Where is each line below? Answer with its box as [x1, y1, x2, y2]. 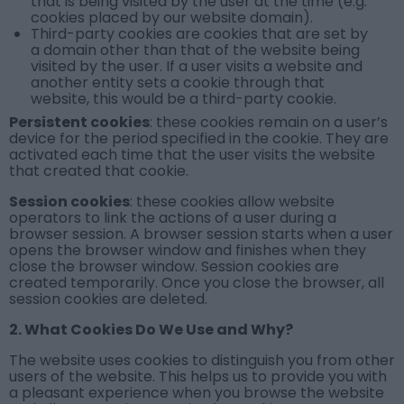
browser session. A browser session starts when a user [9, 224, 393, 245]
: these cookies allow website [130, 191, 335, 213]
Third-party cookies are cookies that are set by [31, 23, 368, 45]
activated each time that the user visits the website [9, 144, 375, 166]
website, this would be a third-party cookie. [31, 88, 336, 110]
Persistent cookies [9, 112, 150, 133]
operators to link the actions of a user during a [9, 207, 336, 229]
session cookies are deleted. [9, 289, 207, 310]
